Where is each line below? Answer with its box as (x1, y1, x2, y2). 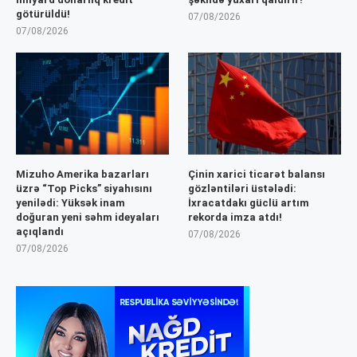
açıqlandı (16, 226, 64, 238)
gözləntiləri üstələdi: (188, 182, 297, 195)
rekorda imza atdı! (188, 211, 283, 224)
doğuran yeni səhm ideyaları (16, 211, 159, 224)
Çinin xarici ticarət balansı (188, 168, 326, 181)
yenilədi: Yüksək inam (16, 197, 125, 210)
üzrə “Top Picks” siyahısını (16, 182, 152, 195)
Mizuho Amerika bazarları (16, 168, 149, 181)
